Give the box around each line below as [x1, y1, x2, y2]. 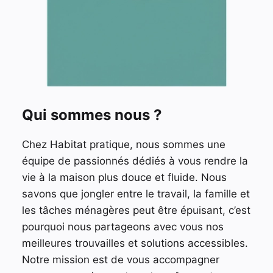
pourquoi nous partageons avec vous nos [21, 220, 224, 233]
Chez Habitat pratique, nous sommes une [21, 138, 225, 151]
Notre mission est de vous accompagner [21, 253, 219, 266]
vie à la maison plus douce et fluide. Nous [21, 171, 227, 183]
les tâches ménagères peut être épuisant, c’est [21, 204, 250, 216]
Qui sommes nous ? [21, 105, 162, 124]
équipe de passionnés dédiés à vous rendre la [21, 154, 248, 167]
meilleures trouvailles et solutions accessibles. [21, 236, 248, 249]
